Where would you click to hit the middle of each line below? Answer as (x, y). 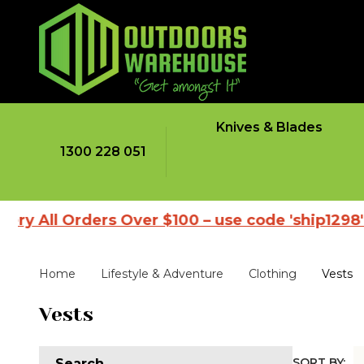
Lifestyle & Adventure (162, 274)
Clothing (273, 274)
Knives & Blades (269, 127)
